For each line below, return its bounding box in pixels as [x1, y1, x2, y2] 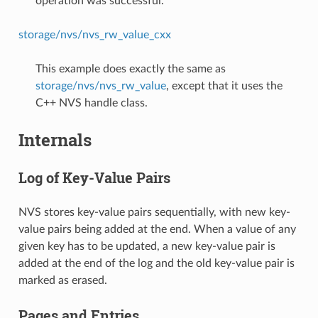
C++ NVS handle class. [35, 97, 148, 109]
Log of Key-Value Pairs [18, 168, 170, 187]
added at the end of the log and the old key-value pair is [18, 257, 295, 269]
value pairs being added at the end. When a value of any [18, 223, 296, 235]
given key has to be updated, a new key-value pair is [18, 240, 275, 252]
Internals [18, 128, 92, 151]
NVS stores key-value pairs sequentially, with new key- [18, 206, 290, 218]
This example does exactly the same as [35, 62, 226, 75]
